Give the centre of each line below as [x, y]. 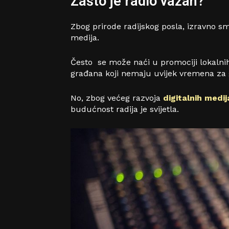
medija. [86, 38]
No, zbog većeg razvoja [117, 98]
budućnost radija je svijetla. [125, 109]
